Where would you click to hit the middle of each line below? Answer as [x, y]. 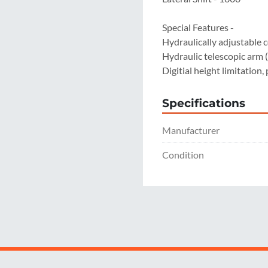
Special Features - [198, 27]
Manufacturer [191, 130]
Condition [183, 155]
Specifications [204, 103]
